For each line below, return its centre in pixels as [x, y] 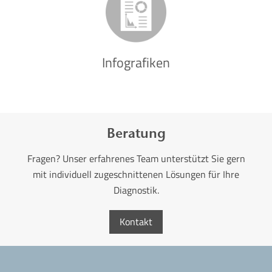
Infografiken [136, 62]
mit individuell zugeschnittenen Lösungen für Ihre [136, 174]
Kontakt [136, 221]
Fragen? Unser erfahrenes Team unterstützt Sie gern [136, 158]
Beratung [136, 133]
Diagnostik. [136, 190]
